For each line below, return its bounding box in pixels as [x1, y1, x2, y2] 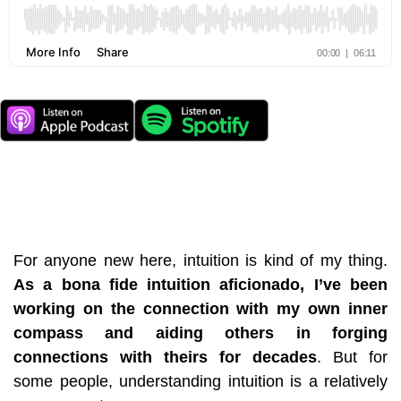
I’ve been [304, 275, 388, 294]
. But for [317, 347, 388, 366]
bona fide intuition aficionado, [52, 275, 305, 294]
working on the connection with [13, 299, 269, 318]
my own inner [269, 299, 388, 318]
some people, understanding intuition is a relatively [13, 371, 388, 390]
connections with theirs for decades [13, 347, 317, 366]
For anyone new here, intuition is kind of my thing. [13, 251, 388, 269]
